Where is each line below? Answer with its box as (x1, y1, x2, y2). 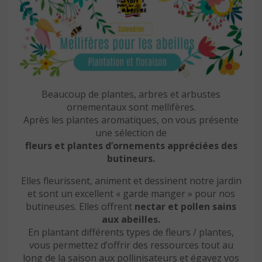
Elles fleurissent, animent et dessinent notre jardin (20, 174, 242, 187)
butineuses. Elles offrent (26, 199, 135, 213)
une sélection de (95, 126, 167, 139)
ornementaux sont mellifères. (66, 100, 196, 113)
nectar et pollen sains (135, 199, 236, 213)
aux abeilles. (102, 212, 160, 226)
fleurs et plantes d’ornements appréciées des (25, 139, 237, 152)
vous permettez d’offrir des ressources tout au (29, 238, 233, 251)
